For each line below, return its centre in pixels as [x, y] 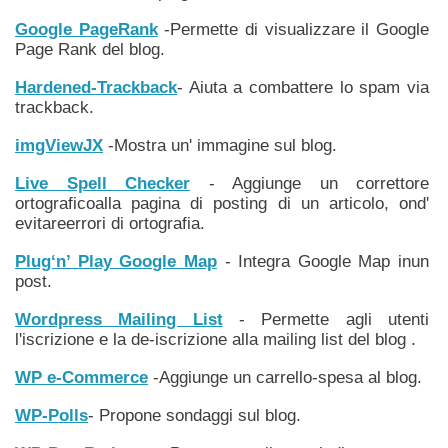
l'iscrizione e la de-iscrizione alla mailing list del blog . [215, 339]
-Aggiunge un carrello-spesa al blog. [285, 377]
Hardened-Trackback [96, 87]
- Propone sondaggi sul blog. [194, 415]
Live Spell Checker [102, 183]
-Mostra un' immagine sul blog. [220, 145]
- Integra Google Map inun [322, 261]
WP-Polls [51, 415]
